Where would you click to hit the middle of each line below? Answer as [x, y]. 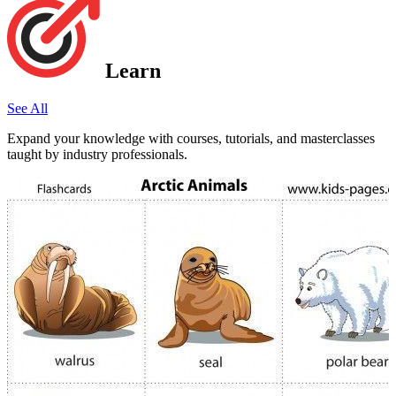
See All [27, 108]
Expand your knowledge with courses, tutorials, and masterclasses [191, 138]
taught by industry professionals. [97, 154]
